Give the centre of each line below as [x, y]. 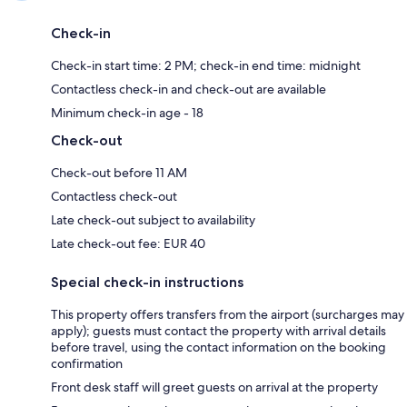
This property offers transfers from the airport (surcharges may [228, 315]
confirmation [87, 364]
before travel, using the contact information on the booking [218, 347]
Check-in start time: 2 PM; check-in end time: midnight [206, 66]
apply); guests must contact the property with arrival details [218, 331]
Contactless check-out [114, 197]
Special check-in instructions [147, 283]
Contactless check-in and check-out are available [189, 89]
